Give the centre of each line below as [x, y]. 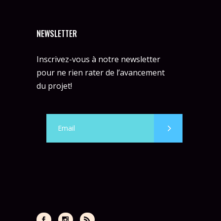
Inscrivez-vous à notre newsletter [98, 59]
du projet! [54, 86]
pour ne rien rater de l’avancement [101, 72]
